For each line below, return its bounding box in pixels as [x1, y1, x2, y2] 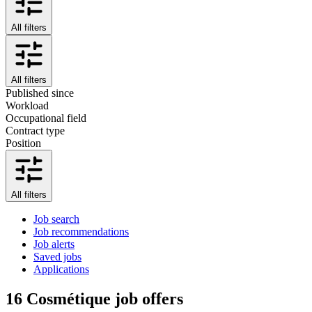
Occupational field [6, 111, 86, 124]
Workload [6, 99, 49, 111]
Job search [33, 212, 79, 225]
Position [6, 136, 41, 149]
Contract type [6, 124, 65, 136]
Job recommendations [33, 225, 129, 237]
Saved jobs [33, 250, 81, 263]
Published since [6, 86, 74, 99]
